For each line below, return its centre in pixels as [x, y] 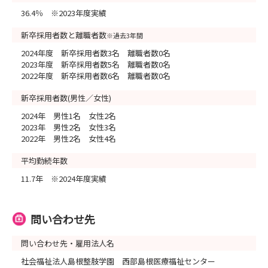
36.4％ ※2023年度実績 [64, 13]
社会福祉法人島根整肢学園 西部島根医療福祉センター [118, 261]
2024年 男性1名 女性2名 [68, 115]
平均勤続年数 [44, 160]
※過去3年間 [125, 35]
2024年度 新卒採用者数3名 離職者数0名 [96, 53]
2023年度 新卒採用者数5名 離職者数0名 [96, 64]
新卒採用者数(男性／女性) [66, 98]
